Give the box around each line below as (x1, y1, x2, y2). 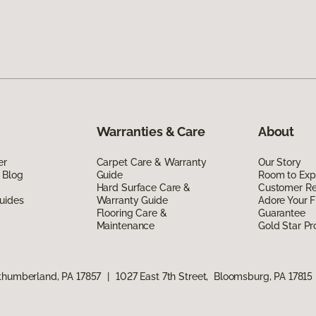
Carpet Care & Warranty (96, 156, 207, 168)
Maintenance (96, 219, 155, 231)
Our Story (257, 156, 301, 168)
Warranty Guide (96, 194, 168, 206)
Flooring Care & (96, 207, 167, 219)
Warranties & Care (96, 123, 205, 139)
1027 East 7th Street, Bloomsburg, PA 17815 (116, 270, 313, 282)
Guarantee (257, 207, 305, 219)
